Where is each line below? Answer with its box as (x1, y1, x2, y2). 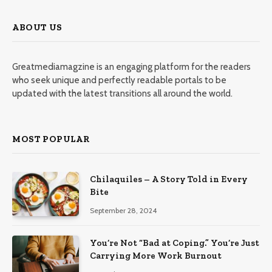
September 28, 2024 (90, 205, 157, 215)
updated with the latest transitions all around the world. (12, 87, 233, 99)
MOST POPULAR (12, 133, 90, 144)
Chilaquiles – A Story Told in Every (90, 173, 248, 185)
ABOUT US (12, 21, 63, 33)
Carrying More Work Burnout (90, 250, 222, 262)
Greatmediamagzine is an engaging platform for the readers (12, 61, 251, 72)
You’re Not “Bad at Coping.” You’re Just (90, 237, 259, 249)
